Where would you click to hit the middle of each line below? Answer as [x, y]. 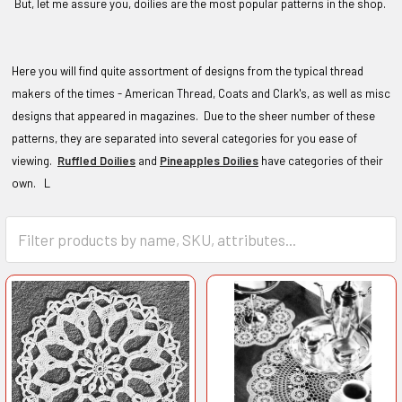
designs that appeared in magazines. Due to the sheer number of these [193, 116]
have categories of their [321, 161]
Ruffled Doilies [96, 161]
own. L [32, 184]
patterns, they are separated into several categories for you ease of [184, 139]
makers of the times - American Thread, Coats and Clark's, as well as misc [201, 94]
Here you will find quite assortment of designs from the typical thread [188, 71]
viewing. [35, 161]
